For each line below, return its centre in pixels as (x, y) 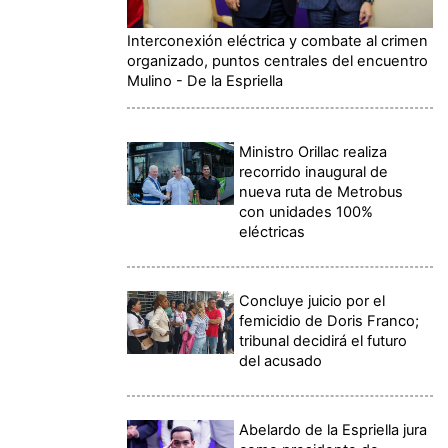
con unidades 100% (306, 211)
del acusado (281, 360)
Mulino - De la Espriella (205, 80)
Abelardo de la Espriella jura (333, 429)
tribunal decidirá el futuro (323, 340)
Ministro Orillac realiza (313, 151)
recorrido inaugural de (314, 171)
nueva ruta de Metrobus (321, 191)
